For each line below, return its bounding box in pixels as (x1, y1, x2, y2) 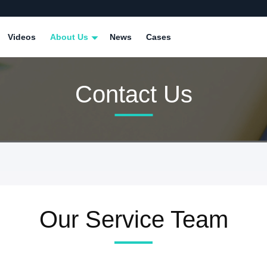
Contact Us (74, 80, 193, 107)
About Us (50, 32, 91, 42)
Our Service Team (39, 206, 228, 232)
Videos (8, 32, 36, 42)
